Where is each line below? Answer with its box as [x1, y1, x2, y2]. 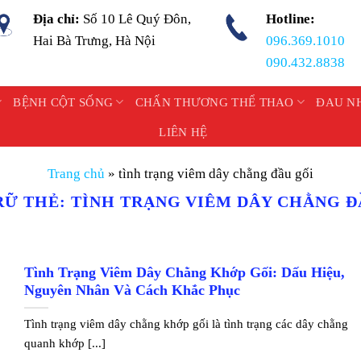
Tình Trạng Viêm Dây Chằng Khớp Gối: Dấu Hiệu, [24, 264, 346, 281]
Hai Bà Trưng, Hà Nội [33, 33, 156, 48]
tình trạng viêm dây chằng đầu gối [118, 166, 313, 181]
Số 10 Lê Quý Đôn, [83, 11, 192, 27]
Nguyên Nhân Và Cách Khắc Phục [24, 282, 241, 299]
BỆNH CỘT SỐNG [13, 95, 114, 109]
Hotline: [265, 11, 315, 27]
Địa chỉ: [33, 11, 84, 27]
